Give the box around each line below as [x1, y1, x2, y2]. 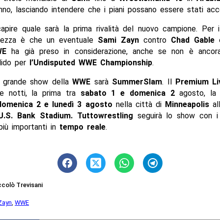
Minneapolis [165, 100, 213, 110]
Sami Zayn [98, 35, 139, 45]
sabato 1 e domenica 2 [75, 88, 175, 98]
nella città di [112, 100, 165, 110]
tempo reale [59, 122, 106, 132]
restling [104, 111, 137, 121]
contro [139, 35, 171, 45]
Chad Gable [171, 35, 215, 45]
